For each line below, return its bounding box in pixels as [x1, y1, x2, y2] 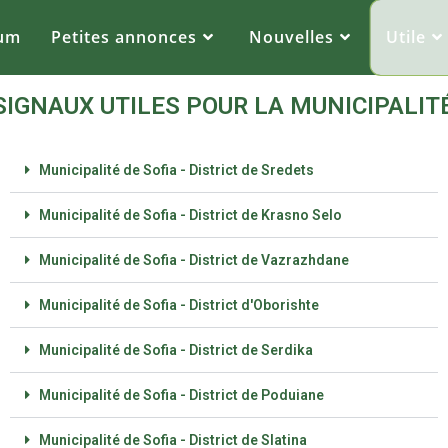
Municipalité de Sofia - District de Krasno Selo [38, 207, 342, 223]
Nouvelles [248, 26, 334, 48]
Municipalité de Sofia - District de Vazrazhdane [38, 252, 349, 268]
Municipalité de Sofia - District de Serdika [38, 342, 313, 358]
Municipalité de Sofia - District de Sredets [38, 162, 314, 178]
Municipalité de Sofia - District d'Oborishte [38, 297, 319, 313]
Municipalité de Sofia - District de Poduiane [38, 387, 324, 403]
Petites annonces [50, 26, 197, 48]
